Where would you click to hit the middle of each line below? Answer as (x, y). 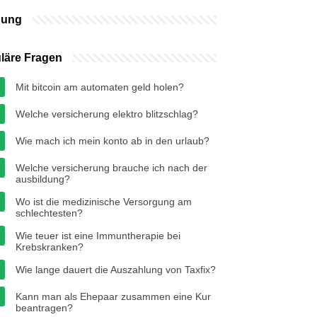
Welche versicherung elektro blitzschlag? (107, 114)
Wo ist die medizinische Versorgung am (104, 202)
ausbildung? (43, 179)
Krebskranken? (50, 247)
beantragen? (44, 308)
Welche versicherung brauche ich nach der (111, 168)
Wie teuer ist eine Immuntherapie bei (98, 236)
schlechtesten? (49, 213)
